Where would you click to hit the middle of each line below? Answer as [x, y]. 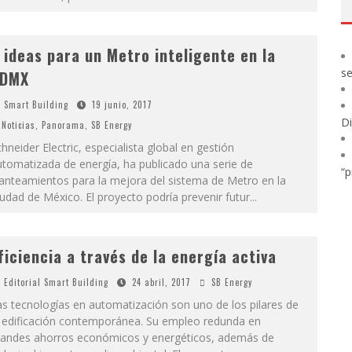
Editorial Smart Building [56, 282]
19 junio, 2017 [122, 104]
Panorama [63, 125]
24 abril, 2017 [161, 282]
